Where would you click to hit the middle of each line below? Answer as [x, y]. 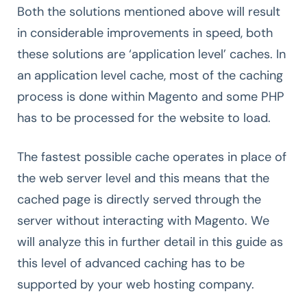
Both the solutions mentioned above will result [149, 11]
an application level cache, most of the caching [150, 75]
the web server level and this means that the [143, 178]
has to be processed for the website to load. [144, 118]
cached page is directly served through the [139, 199]
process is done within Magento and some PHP [151, 96]
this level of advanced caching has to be [131, 263]
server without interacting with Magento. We [143, 220]
